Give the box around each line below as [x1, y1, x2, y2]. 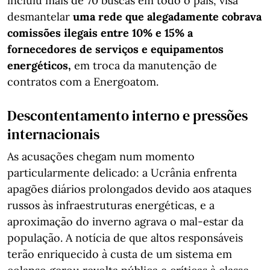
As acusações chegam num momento [7, 149, 195, 163]
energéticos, [7, 58, 71, 72]
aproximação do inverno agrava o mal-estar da [7, 215, 243, 228]
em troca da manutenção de [71, 58, 217, 72]
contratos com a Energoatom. [7, 75, 159, 89]
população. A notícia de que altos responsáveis [7, 231, 243, 245]
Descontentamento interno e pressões [7, 105, 248, 125]
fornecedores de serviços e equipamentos [7, 42, 224, 56]
